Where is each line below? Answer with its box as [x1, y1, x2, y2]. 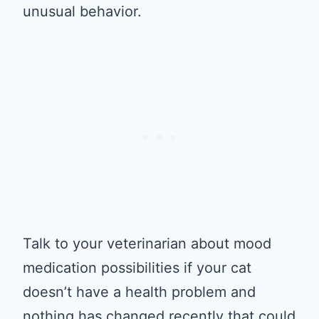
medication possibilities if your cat [23, 258, 251, 276]
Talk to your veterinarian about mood [23, 234, 271, 252]
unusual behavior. [23, 2, 142, 20]
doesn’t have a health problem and [23, 283, 256, 300]
